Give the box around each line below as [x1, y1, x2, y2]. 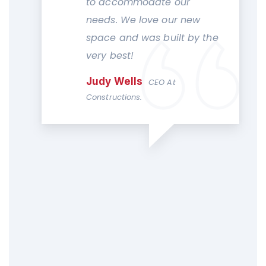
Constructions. [86, 91, 142, 103]
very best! [86, 48, 134, 62]
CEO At [148, 76, 176, 88]
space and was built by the [86, 30, 218, 45]
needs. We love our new [86, 12, 201, 27]
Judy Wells [86, 75, 142, 87]
